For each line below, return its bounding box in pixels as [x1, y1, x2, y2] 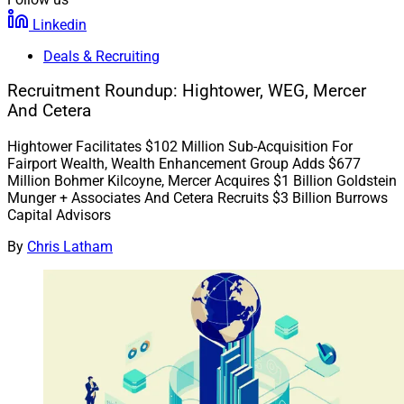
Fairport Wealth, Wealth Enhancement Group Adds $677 [7, 155, 361, 173]
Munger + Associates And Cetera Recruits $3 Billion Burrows [7, 189, 388, 207]
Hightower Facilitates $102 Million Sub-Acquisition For [7, 138, 353, 156]
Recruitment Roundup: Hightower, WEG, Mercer [7, 81, 366, 102]
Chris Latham [27, 238, 113, 256]
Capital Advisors [7, 207, 111, 225]
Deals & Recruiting [43, 47, 160, 65]
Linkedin [32, 15, 87, 33]
